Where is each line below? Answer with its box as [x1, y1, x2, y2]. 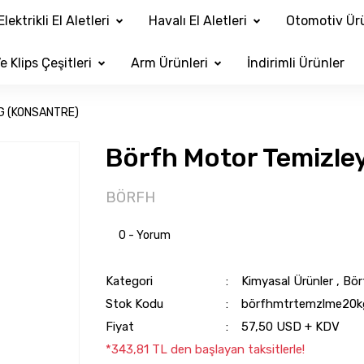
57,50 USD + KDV [240, 319, 340, 334]
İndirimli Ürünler [246, 55, 344, 71]
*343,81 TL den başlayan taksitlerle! [105, 342, 305, 357]
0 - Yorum [118, 228, 171, 242]
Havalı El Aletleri [148, 13, 247, 28]
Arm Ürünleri [130, 55, 208, 71]
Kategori [105, 274, 153, 288]
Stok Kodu [105, 297, 163, 311]
